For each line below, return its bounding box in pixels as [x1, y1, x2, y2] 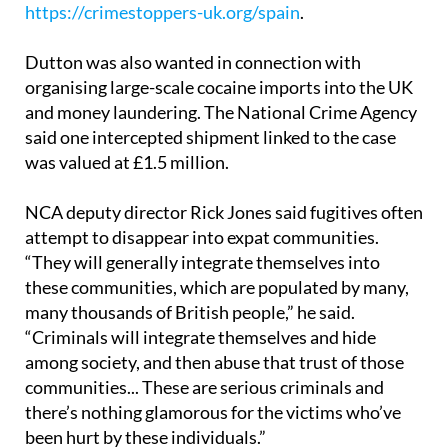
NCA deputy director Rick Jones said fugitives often [25, 201, 423, 224]
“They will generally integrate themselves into [25, 251, 380, 274]
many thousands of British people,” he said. [25, 301, 355, 324]
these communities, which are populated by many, [25, 276, 409, 299]
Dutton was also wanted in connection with [25, 51, 361, 74]
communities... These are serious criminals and [25, 376, 384, 399]
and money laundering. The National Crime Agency [25, 101, 417, 124]
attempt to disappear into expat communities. [25, 226, 379, 249]
